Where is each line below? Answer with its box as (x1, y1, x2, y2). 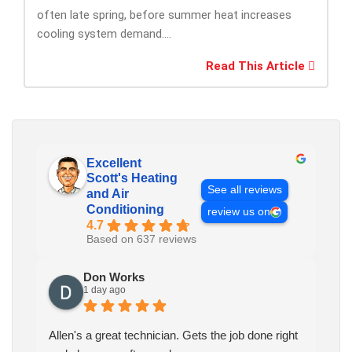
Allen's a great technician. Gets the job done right (49, 328, 298, 343)
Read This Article (206, 59, 308, 74)
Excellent (86, 156, 141, 170)
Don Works (83, 270, 145, 284)
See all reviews (207, 183, 283, 196)
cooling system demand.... (37, 27, 171, 42)
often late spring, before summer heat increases (37, 8, 291, 23)
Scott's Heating (86, 171, 178, 185)
